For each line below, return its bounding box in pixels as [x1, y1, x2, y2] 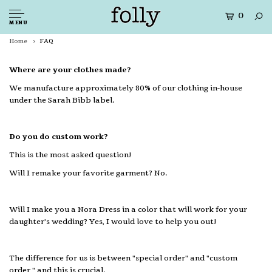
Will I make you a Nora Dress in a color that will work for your [9, 205, 247, 214]
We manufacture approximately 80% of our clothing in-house [9, 83, 242, 93]
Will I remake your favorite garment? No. [9, 168, 168, 178]
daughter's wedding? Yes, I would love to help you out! [9, 217, 217, 226]
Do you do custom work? [9, 132, 108, 141]
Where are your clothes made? [9, 65, 131, 75]
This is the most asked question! [9, 150, 132, 160]
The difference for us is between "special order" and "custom [9, 253, 237, 263]
